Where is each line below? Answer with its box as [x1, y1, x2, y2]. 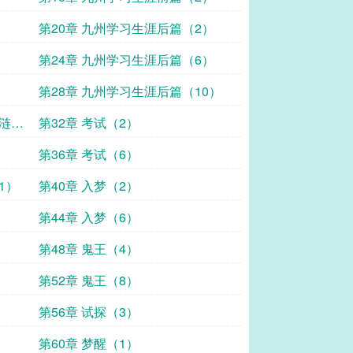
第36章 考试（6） [39, 145, 139, 163]
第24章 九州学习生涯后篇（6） [39, 50, 214, 69]
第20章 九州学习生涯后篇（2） [39, 19, 214, 37]
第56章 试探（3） [39, 303, 139, 321]
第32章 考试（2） [39, 113, 139, 132]
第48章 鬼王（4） [39, 240, 139, 258]
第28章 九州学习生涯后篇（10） [39, 82, 221, 100]
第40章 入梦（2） [39, 176, 139, 195]
